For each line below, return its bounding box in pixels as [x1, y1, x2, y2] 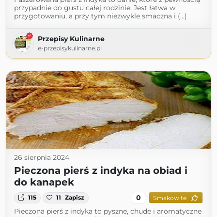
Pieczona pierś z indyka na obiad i [14, 165, 187, 177]
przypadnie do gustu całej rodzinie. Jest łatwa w [14, 3, 175, 13]
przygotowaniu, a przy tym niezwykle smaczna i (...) [14, 12, 187, 21]
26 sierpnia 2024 [14, 153, 69, 162]
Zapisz [65, 194, 85, 201]
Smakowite [153, 194, 186, 201]
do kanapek [14, 176, 74, 188]
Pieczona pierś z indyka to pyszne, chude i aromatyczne [14, 207, 201, 216]
